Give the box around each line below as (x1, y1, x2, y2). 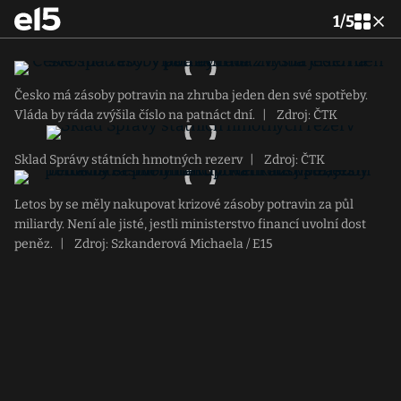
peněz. (14, 236, 53, 252)
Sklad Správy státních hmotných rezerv (14, 152, 243, 167)
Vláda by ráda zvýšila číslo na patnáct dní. (14, 107, 255, 123)
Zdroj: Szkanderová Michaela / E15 (72, 236, 272, 252)
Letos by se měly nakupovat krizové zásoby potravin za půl (14, 197, 354, 212)
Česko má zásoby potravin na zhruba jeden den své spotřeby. (14, 88, 368, 103)
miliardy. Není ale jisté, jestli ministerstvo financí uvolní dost (14, 217, 366, 232)
